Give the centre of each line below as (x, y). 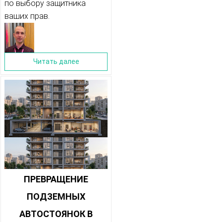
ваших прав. (27, 16)
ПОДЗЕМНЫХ (56, 197)
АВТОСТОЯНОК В (56, 214)
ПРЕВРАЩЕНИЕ (56, 179)
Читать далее (56, 62)
